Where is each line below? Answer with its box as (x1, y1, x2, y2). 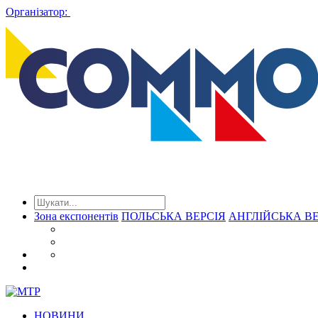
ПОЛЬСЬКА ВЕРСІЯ (121, 210, 226, 223)
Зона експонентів (34, 210, 119, 223)
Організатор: (6, 6, 67, 18)
